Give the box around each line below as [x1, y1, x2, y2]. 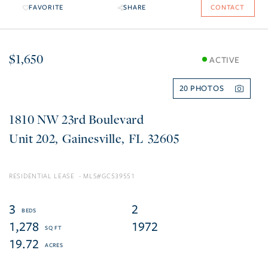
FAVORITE [29, 4, 63, 12]
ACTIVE [209, 54, 240, 65]
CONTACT [211, 4, 245, 12]
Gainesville [62, 130, 122, 147]
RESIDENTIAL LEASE [9, 172, 75, 181]
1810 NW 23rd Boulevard [9, 111, 144, 128]
